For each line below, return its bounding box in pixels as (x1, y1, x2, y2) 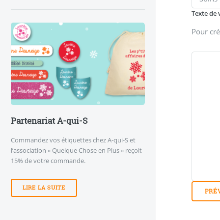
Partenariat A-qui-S (11, 115, 87, 126)
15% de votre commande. (11, 156, 85, 165)
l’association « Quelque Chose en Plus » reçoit (11, 145, 142, 155)
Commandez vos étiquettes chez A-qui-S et (11, 135, 136, 144)
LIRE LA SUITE (22, 184, 66, 191)
